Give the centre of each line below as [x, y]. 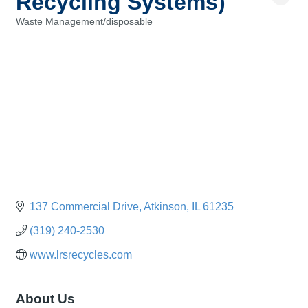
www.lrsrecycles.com [81, 254]
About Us [45, 298]
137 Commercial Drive [84, 206]
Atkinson [165, 206]
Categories [38, 32]
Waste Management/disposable [84, 22]
